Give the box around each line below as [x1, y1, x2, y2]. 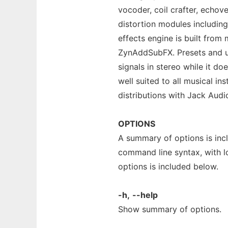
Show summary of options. [118, 204, 221, 214]
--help [132, 190, 158, 200]
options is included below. [118, 161, 218, 172]
